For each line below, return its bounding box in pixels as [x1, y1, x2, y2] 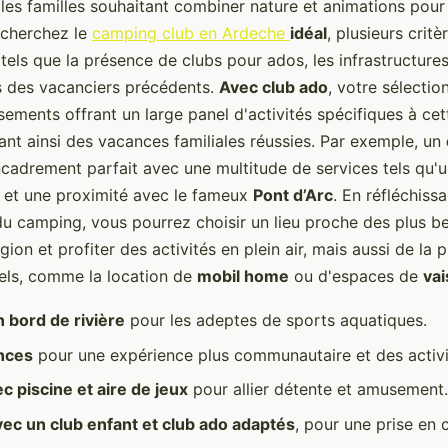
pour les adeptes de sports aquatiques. [125, 310, 427, 331]
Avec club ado [219, 77, 328, 98]
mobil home [197, 266, 289, 287]
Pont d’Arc [253, 185, 333, 206]
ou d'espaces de [289, 266, 423, 287]
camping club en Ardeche [92, 23, 290, 44]
